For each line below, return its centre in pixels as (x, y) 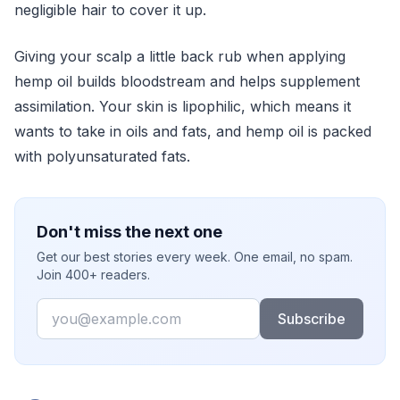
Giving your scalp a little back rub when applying (180, 56)
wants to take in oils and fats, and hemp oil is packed (193, 131)
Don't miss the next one (129, 232)
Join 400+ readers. (93, 275)
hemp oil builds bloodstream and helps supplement (187, 81)
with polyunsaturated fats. (102, 156)
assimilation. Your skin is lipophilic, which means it (183, 106)
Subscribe (311, 319)
